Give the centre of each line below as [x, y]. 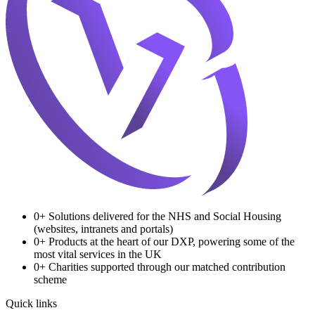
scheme [50, 279]
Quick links [31, 303]
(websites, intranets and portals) [103, 229]
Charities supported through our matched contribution [167, 266]
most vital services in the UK [98, 254]
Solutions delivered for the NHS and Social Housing [165, 216]
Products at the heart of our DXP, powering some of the [172, 241]
